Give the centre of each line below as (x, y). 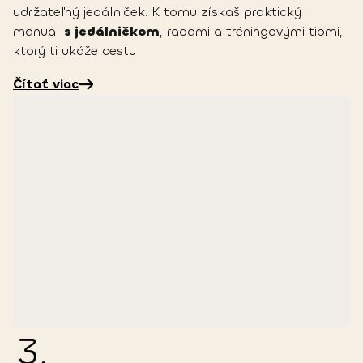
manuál (38, 32)
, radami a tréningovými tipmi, (251, 32)
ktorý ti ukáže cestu (75, 51)
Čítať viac (46, 84)
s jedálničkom (112, 32)
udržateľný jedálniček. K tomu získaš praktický (157, 12)
